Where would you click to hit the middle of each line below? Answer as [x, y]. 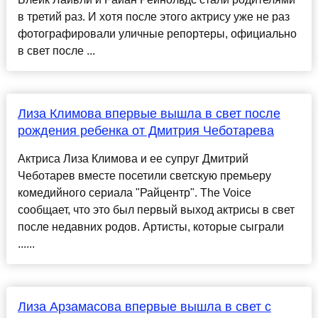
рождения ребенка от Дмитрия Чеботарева [146, 131]
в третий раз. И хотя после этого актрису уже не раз [153, 17]
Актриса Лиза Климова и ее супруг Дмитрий [133, 159]
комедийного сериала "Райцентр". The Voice [134, 193]
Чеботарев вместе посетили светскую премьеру [144, 176]
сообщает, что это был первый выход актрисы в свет [156, 210]
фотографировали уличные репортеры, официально [157, 34]
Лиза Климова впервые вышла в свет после [149, 114]
